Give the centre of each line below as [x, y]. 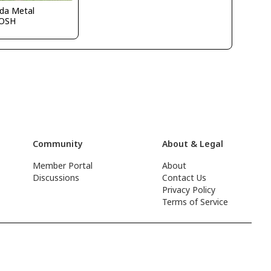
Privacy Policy [189, 190]
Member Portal [63, 165]
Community [58, 144]
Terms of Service [195, 202]
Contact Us [184, 178]
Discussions [56, 178]
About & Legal [193, 144]
